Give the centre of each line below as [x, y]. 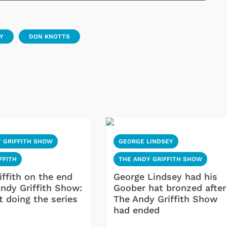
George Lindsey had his [166, 177]
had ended [137, 210]
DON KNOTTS [49, 37]
